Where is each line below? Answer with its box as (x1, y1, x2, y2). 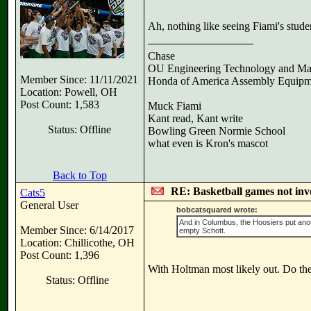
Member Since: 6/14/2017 (20, 224, 134, 236)
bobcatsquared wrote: (176, 205, 258, 214)
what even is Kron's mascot (148, 137, 268, 149)
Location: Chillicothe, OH (20, 237, 135, 249)
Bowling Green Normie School (148, 125, 285, 137)
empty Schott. (179, 226, 226, 235)
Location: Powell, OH (20, 86, 117, 98)
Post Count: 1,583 (20, 99, 99, 110)
